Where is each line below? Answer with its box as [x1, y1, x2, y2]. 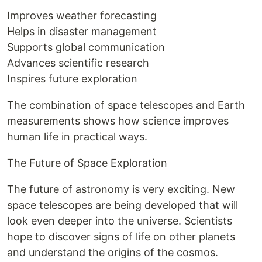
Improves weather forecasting [7, 9, 157, 22]
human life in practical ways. [7, 130, 147, 143]
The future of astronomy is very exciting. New [7, 183, 235, 195]
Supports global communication [7, 41, 165, 53]
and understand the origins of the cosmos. [7, 246, 218, 258]
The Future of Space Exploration [7, 157, 167, 169]
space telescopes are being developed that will [7, 199, 238, 211]
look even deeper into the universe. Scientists [7, 215, 232, 227]
